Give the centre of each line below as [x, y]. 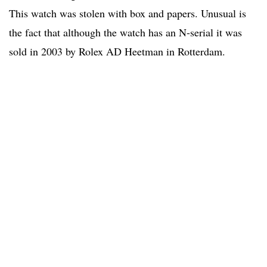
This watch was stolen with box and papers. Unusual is [128, 13]
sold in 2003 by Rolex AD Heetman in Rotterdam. [117, 52]
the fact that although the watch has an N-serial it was [125, 32]
